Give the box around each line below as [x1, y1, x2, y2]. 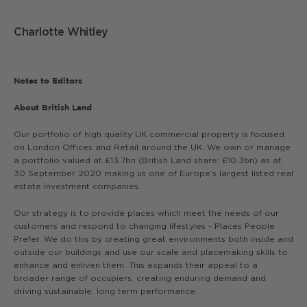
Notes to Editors [14, 76, 82, 85]
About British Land [14, 103, 92, 112]
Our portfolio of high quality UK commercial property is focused [14, 129, 284, 139]
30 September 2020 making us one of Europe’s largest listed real [14, 168, 293, 178]
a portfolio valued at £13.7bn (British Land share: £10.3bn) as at [14, 155, 282, 165]
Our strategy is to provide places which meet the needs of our [14, 208, 279, 218]
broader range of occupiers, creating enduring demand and [14, 273, 266, 283]
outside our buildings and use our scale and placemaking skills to [14, 247, 288, 257]
